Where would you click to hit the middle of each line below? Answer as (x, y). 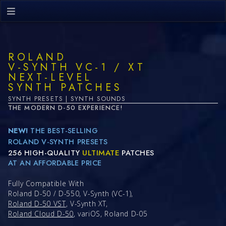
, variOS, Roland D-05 (110, 213)
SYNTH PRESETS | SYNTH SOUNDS (67, 98)
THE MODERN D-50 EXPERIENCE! (66, 108)
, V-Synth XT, (87, 203)
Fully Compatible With (46, 183)
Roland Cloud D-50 (41, 213)
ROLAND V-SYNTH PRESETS (58, 142)
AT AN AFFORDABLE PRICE (55, 163)
